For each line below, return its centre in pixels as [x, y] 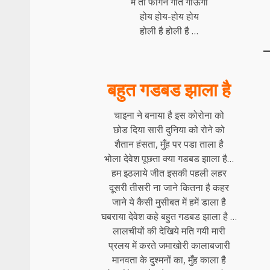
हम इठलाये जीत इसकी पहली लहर [169, 173]
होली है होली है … [169, 30]
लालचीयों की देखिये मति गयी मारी [169, 231]
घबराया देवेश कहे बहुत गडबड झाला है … [169, 216]
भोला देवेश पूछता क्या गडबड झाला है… [169, 158]
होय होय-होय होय [169, 16]
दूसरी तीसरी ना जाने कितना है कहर [169, 187]
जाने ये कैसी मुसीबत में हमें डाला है [169, 202]
